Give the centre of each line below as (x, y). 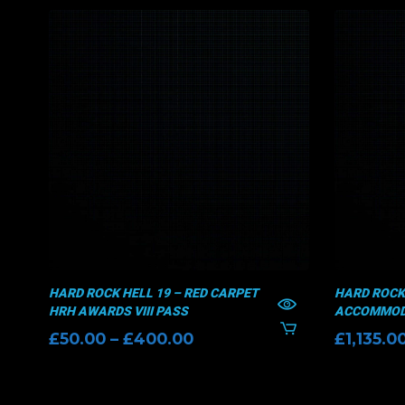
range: (219, 362)
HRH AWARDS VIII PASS (118, 311)
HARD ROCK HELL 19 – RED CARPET (153, 293)
